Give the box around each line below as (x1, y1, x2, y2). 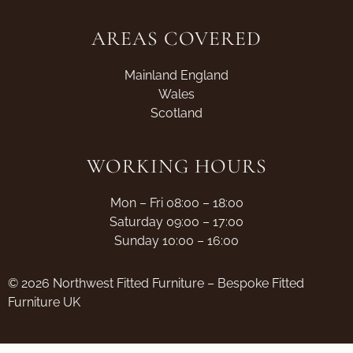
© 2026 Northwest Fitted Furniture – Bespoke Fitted (8, 275, 304, 291)
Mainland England (124, 67, 229, 83)
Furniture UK (8, 294, 80, 310)
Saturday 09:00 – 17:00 (110, 214, 243, 229)
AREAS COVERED (91, 25, 262, 50)
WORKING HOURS (86, 153, 267, 178)
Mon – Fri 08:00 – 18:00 (110, 195, 243, 210)
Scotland (150, 105, 203, 121)
